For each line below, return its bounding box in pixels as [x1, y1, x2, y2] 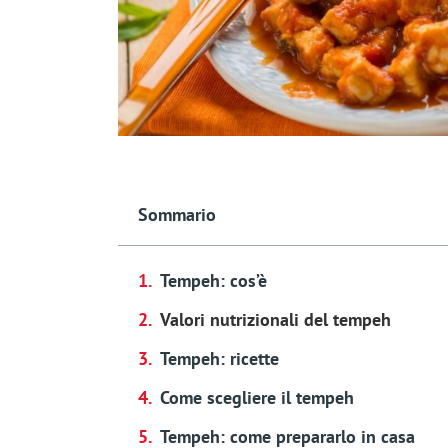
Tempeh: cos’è [159, 269, 267, 293]
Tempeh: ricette [159, 347, 279, 371]
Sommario [137, 203, 216, 227]
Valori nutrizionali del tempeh [159, 308, 391, 332]
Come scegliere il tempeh [159, 386, 354, 410]
